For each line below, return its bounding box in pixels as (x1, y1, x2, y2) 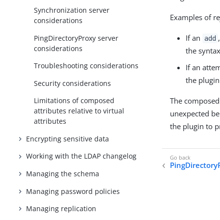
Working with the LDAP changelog (26, 151, 137, 161)
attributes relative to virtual (34, 106, 125, 116)
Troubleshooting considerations (34, 61, 139, 71)
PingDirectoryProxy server (34, 33, 119, 43)
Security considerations (34, 78, 111, 88)
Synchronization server (34, 5, 110, 15)
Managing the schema (26, 168, 100, 178)
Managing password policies (26, 186, 120, 196)
